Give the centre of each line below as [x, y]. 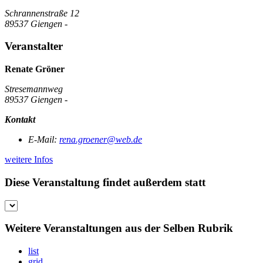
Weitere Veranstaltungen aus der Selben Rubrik [119, 228]
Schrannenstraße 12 [42, 13]
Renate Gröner [35, 69]
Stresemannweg [34, 89]
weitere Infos [29, 160]
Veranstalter [34, 46]
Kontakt [20, 120]
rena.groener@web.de [101, 140]
